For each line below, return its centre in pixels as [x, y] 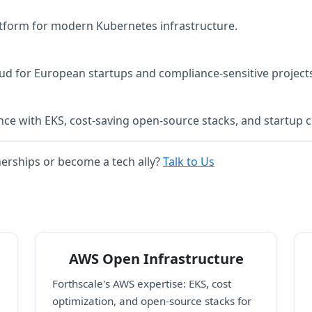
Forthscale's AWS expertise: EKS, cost [142, 283]
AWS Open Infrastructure [156, 259]
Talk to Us [189, 162]
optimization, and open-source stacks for [152, 301]
